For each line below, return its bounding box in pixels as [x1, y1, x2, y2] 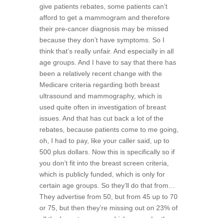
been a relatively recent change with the [39, 69, 162, 77]
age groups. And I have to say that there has [39, 58, 176, 66]
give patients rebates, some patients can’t [39, 2, 167, 10]
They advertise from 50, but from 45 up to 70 [39, 192, 178, 200]
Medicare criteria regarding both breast [39, 80, 160, 89]
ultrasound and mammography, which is [39, 91, 162, 100]
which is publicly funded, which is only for [39, 170, 165, 178]
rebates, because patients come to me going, [39, 125, 179, 133]
